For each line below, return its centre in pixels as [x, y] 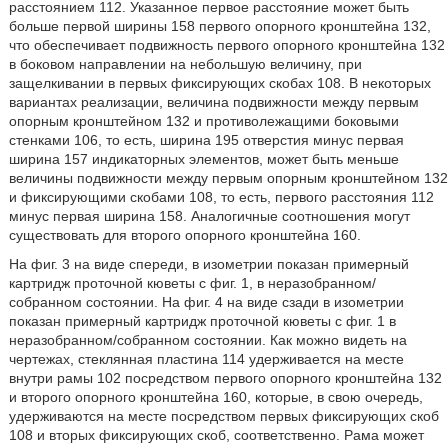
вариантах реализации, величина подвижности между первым [213, 102]
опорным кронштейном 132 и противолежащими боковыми [203, 121]
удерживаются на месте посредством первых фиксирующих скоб [223, 416]
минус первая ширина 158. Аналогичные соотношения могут [209, 216]
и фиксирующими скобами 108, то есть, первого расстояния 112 [221, 197]
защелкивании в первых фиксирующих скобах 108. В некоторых [219, 83]
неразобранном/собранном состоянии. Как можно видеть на [207, 340]
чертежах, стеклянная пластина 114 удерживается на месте [206, 359]
